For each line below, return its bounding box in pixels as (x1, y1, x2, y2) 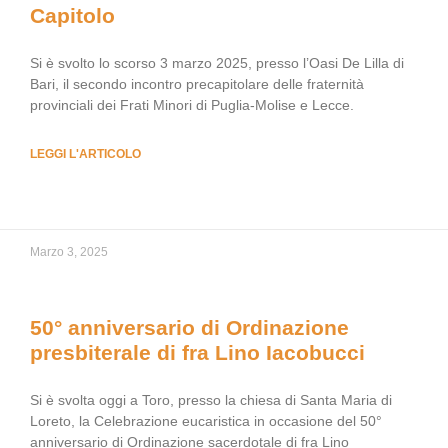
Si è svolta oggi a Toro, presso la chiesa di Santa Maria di (30, 392, 392, 408)
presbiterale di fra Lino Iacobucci (30, 341, 365, 364)
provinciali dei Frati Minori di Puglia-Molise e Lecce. (30, 97, 354, 113)
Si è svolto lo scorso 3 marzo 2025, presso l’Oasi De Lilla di (30, 55, 404, 71)
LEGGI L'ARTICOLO (30, 147, 141, 161)
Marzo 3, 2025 (30, 245, 108, 259)
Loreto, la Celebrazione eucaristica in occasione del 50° (30, 413, 382, 429)
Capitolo (30, 4, 115, 27)
